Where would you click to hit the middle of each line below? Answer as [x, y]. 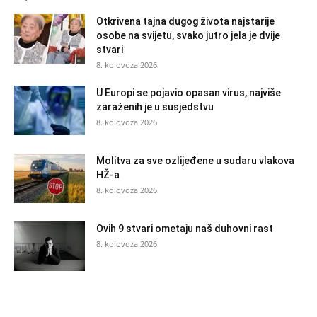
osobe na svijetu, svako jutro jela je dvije [188, 36]
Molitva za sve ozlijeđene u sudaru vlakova [195, 161]
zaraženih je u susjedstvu [155, 107]
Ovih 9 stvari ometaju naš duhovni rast [185, 229]
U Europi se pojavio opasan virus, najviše [189, 93]
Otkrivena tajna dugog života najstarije [185, 22]
